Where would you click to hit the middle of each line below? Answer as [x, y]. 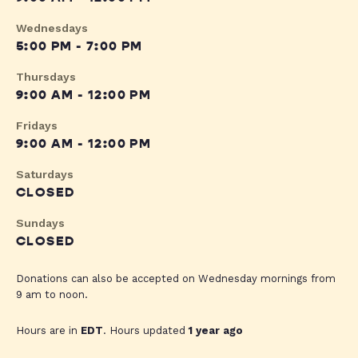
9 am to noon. [52, 295]
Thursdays [46, 77]
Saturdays [45, 175]
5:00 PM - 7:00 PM [80, 47]
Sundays [40, 223]
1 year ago [216, 331]
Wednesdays [52, 28]
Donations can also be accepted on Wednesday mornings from [176, 279]
